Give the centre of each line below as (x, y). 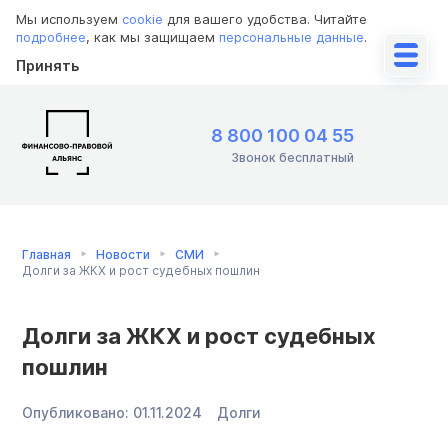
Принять (47, 65)
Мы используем (69, 19)
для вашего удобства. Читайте (265, 19)
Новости (123, 254)
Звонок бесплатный (292, 158)
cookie (142, 19)
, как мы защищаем (152, 37)
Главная (46, 254)
